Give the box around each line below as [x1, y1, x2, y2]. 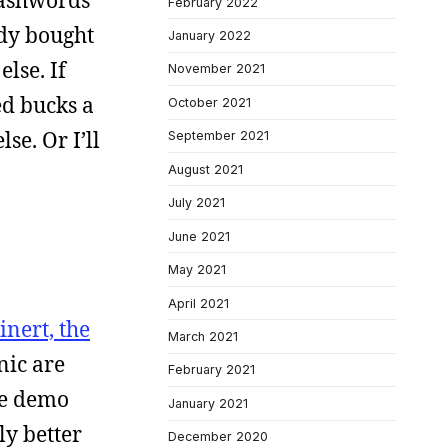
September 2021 [168, 128, 269, 144]
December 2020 [168, 429, 268, 445]
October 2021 [168, 94, 251, 110]
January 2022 [168, 28, 251, 43]
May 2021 [168, 262, 226, 278]
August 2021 [168, 161, 243, 177]
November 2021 [168, 61, 265, 77]
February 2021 [168, 362, 255, 378]
